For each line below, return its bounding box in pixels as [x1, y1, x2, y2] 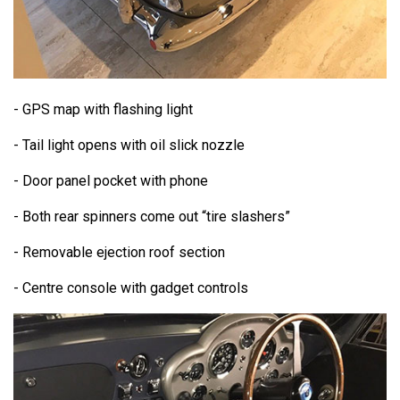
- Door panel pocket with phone [13, 172, 208, 190]
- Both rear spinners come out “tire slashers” [13, 208, 290, 226]
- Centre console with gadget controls [13, 279, 248, 297]
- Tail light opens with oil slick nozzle [13, 137, 245, 154]
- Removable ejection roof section [13, 244, 225, 262]
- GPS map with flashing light [13, 101, 193, 119]
